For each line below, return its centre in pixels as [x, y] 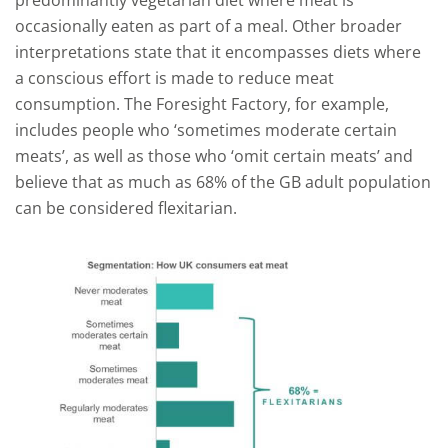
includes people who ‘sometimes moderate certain [206, 130]
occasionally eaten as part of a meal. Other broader [208, 26]
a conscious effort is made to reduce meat [174, 78]
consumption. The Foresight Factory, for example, [202, 104]
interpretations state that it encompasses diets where [218, 52]
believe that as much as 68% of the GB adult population [223, 182]
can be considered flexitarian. [126, 208]
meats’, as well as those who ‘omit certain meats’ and [214, 156]
